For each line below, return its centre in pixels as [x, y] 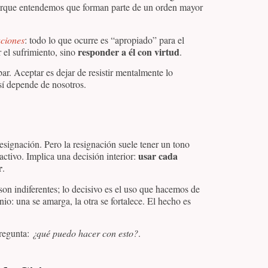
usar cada [158, 156]
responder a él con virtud [129, 51]
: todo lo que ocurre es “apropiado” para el [104, 39]
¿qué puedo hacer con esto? [85, 233]
